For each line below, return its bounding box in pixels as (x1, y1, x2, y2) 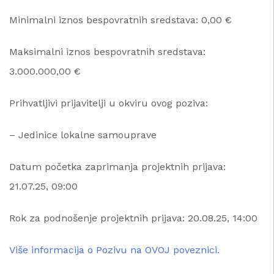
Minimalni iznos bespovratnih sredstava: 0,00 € (9, 13, 232, 26)
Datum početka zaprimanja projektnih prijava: (9, 160, 226, 172)
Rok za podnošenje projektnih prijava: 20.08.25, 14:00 (9, 212, 257, 224)
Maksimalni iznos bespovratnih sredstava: (9, 45, 206, 57)
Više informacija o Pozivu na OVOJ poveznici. (9, 243, 220, 256)
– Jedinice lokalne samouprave (9, 128, 157, 141)
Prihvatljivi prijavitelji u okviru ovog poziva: (9, 97, 208, 109)
